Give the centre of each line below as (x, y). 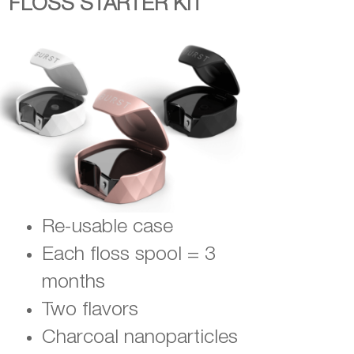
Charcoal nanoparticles (139, 337)
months (73, 282)
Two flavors (90, 310)
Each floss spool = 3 (128, 254)
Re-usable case (110, 227)
